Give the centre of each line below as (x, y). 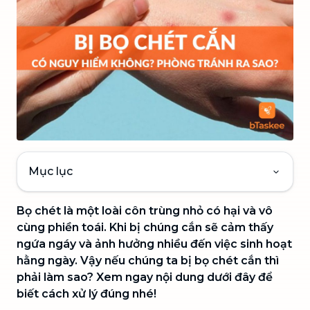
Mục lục (51, 171)
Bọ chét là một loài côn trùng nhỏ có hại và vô (145, 210)
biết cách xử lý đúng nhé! (86, 293)
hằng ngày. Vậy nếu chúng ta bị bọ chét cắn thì (148, 260)
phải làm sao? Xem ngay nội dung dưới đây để (145, 277)
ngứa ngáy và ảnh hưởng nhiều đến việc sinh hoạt (154, 244)
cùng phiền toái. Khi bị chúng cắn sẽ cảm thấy (145, 227)
